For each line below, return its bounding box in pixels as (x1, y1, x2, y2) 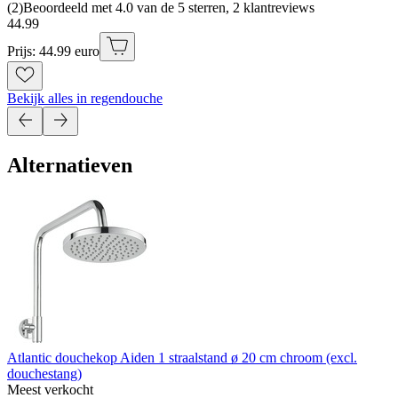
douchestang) (7, 366, 82, 382)
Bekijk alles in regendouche (7, 91, 163, 107)
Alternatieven (7, 154, 132, 178)
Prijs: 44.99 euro (7, 44, 99, 60)
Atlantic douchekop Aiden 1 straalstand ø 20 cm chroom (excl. (7, 350, 357, 366)
